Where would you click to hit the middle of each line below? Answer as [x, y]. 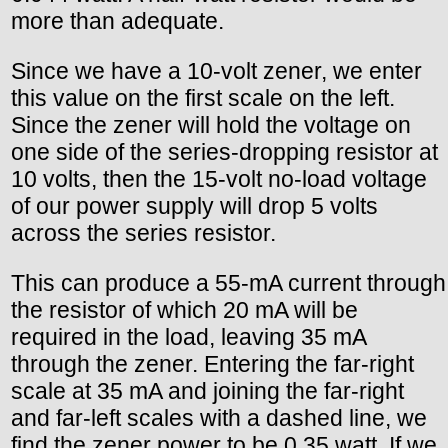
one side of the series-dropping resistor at [224, 152]
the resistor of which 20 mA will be [184, 310]
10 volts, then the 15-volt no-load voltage [219, 179]
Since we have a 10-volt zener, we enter [216, 71]
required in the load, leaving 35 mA [188, 337]
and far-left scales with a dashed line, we [219, 418]
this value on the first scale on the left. [203, 98]
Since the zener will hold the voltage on [211, 125]
